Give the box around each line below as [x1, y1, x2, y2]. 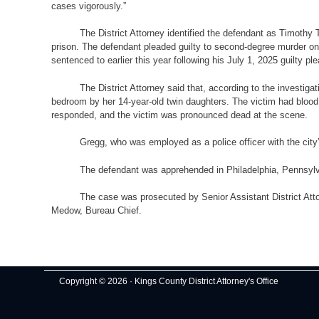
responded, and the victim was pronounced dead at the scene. [51, 109, 308, 120]
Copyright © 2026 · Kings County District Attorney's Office [59, 276, 278, 287]
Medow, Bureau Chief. [51, 205, 142, 216]
